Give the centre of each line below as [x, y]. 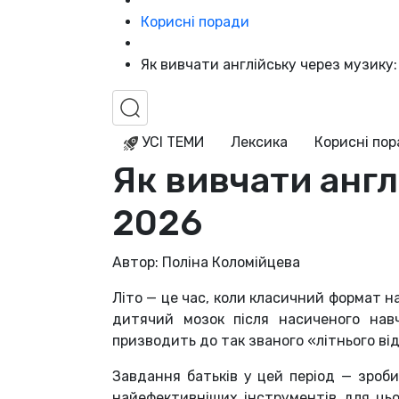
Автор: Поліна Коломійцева [206, 263]
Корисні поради [195, 22]
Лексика [259, 142]
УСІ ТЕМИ [171, 142]
